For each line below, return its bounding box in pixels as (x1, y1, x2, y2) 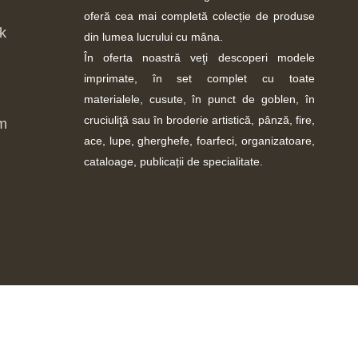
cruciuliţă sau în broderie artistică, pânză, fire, (83, 113, 315, 127)
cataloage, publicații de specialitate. (83, 155, 263, 169)
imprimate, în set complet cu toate (83, 72, 315, 86)
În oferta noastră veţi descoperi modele (83, 51, 315, 65)
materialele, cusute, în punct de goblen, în (83, 93, 315, 106)
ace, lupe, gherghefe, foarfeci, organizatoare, (83, 134, 315, 148)
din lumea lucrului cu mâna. (83, 30, 223, 44)
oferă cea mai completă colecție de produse (83, 10, 315, 23)
